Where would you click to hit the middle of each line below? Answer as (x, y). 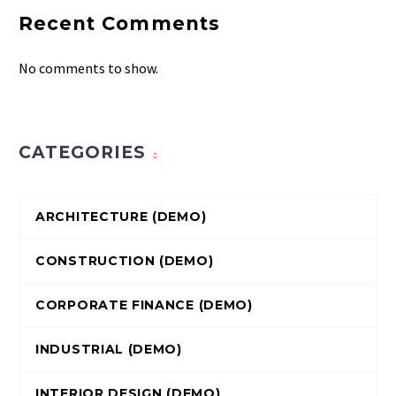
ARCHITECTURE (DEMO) (121, 216)
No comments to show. (88, 68)
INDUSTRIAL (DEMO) (109, 349)
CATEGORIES (82, 152)
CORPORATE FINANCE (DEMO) (144, 305)
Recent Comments (119, 23)
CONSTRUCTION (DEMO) (125, 260)
